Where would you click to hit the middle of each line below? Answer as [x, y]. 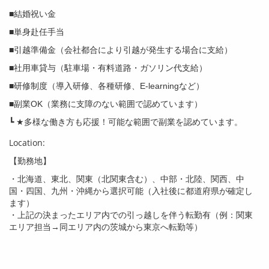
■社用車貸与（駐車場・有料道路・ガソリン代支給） [108, 68]
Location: [27, 143]
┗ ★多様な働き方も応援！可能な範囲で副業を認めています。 [126, 122]
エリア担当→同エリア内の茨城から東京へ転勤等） [107, 227]
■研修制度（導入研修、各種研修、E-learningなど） [107, 86]
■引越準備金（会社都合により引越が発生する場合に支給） [121, 50]
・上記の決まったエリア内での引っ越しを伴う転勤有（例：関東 [131, 215]
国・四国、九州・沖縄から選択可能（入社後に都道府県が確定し [131, 191]
